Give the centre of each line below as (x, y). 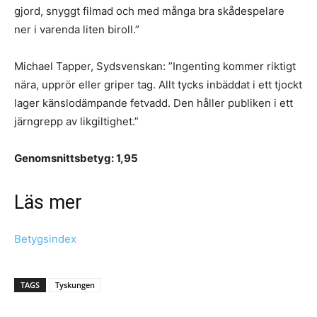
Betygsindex (45, 239)
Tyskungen (75, 285)
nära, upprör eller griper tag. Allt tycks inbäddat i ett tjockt (158, 85)
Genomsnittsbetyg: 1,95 (76, 158)
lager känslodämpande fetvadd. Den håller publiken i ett (154, 103)
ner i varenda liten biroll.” (77, 29)
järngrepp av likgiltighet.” (76, 121)
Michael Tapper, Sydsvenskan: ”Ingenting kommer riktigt (155, 66)
